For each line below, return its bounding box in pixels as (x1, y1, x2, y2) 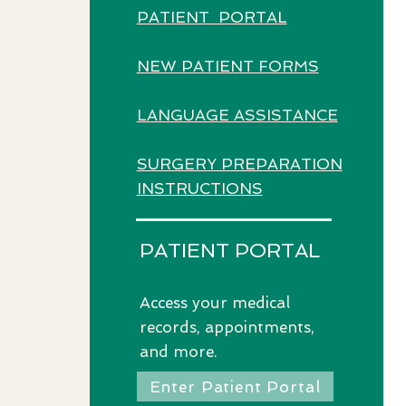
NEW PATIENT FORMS (136, 57, 319, 75)
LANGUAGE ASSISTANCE (136, 106, 338, 124)
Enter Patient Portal (149, 377, 321, 396)
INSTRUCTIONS (136, 179, 263, 198)
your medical (187, 294, 290, 312)
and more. (139, 343, 217, 361)
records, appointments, (139, 318, 314, 336)
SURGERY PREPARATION (136, 155, 343, 173)
